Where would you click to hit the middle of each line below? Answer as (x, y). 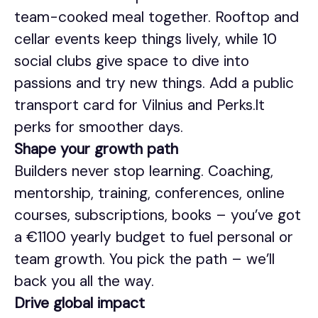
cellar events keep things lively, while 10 (146, 39)
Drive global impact (79, 303)
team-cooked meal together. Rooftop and (157, 17)
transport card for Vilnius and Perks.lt (139, 105)
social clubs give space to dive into (132, 61)
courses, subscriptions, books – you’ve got (158, 215)
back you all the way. (84, 281)
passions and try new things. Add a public (154, 83)
